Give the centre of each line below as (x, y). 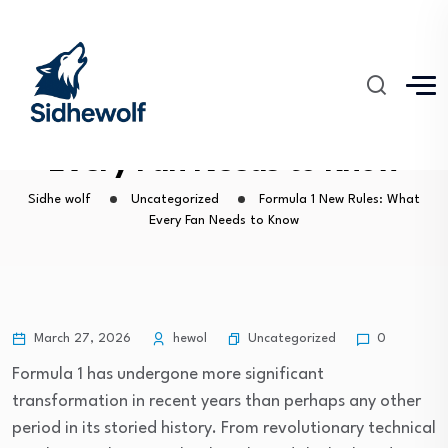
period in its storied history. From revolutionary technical (224, 428)
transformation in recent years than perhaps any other (216, 401)
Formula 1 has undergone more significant (168, 374)
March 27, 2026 (80, 338)
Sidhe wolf (59, 199)
